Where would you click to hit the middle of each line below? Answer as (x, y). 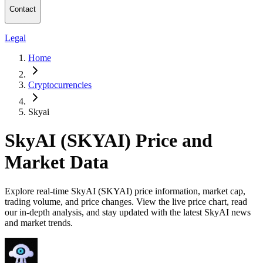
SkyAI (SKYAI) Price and (109, 141)
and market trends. (39, 222)
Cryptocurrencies (60, 85)
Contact (23, 9)
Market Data (57, 162)
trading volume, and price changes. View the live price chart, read (126, 201)
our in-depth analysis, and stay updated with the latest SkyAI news (128, 212)
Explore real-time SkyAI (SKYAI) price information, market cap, (125, 191)
